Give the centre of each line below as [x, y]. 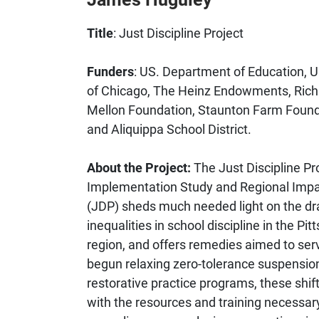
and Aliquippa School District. [169, 129]
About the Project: [140, 167]
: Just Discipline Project [178, 32]
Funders [110, 71]
